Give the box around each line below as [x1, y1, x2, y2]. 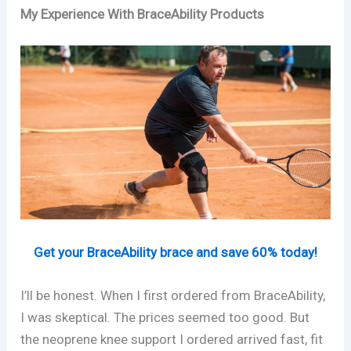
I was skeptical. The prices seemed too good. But [20, 309, 310, 325]
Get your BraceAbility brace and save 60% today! [34, 244, 317, 260]
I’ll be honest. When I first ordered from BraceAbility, [20, 287, 326, 303]
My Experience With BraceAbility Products [20, 6, 265, 23]
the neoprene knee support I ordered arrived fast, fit [20, 331, 324, 347]
